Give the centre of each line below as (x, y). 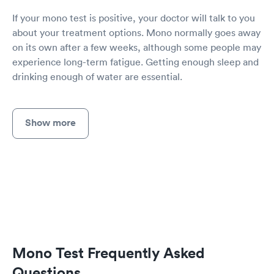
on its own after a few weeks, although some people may (137, 47)
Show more (50, 123)
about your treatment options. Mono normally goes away (136, 33)
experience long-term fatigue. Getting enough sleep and (135, 62)
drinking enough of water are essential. (97, 77)
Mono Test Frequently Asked (109, 252)
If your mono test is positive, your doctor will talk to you (134, 18)
